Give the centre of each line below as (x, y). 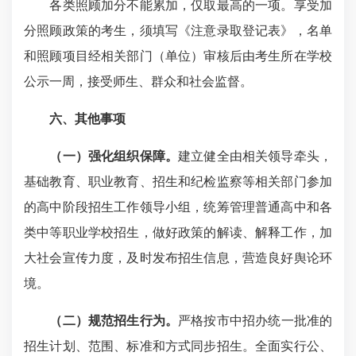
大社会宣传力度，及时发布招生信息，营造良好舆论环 (178, 258)
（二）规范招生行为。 (114, 321)
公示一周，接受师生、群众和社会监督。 (138, 81)
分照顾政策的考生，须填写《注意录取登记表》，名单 (178, 31)
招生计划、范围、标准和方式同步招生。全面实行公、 (178, 346)
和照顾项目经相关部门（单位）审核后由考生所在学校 (178, 56)
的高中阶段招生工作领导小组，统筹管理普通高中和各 (178, 207)
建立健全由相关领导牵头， (255, 156)
